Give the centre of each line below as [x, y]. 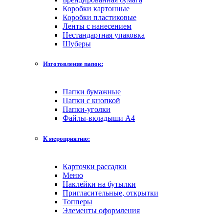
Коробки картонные [96, 9]
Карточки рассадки [95, 166]
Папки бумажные [92, 92]
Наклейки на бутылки [99, 184]
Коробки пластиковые [99, 18]
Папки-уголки [87, 109]
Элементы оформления [101, 210]
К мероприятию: [66, 138]
